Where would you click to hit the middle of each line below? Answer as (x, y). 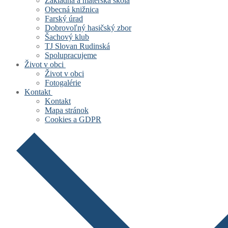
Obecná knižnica (72, 9)
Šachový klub (67, 37)
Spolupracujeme (71, 55)
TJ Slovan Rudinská (77, 46)
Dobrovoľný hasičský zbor (88, 28)
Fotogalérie (63, 83)
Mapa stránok (67, 110)
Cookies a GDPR (73, 119)
